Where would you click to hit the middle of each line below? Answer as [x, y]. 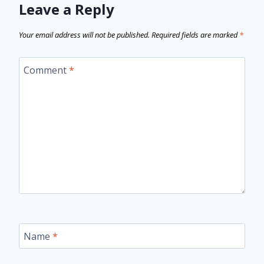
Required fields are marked [195, 35]
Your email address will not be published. [84, 35]
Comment [46, 70]
